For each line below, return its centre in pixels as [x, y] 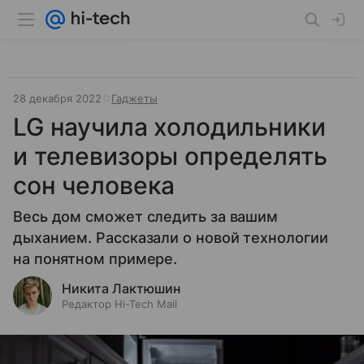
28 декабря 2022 [57, 98]
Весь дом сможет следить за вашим [146, 217]
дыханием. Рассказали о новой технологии [171, 238]
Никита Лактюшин [121, 288]
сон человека [94, 185]
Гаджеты [134, 98]
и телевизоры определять [170, 156]
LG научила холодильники [169, 127]
